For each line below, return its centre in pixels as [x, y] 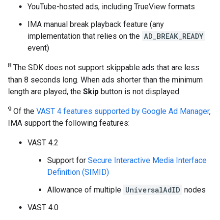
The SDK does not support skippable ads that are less [105, 68]
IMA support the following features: [69, 123]
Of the [24, 111]
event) [38, 48]
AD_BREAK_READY [174, 36]
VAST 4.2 [43, 142]
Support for [68, 160]
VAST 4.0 [43, 207]
